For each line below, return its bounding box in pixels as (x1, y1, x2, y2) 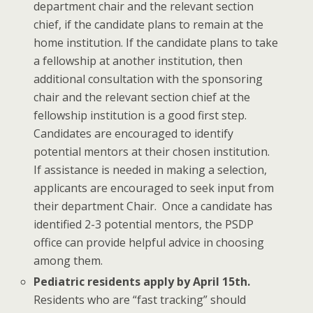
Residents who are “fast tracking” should (34, 292, 247, 308)
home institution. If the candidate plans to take (34, 35, 279, 51)
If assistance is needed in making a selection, (34, 162, 268, 178)
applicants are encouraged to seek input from (34, 180, 275, 196)
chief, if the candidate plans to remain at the (34, 17, 264, 33)
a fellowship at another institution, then (34, 53, 243, 69)
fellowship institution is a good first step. (34, 108, 247, 124)
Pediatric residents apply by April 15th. (34, 274, 251, 290)
